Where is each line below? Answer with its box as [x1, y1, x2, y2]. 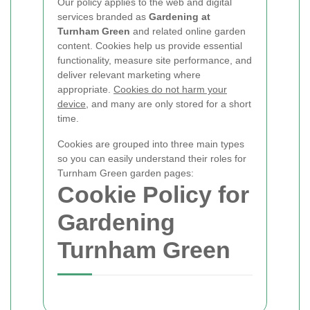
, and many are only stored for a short [86, 98, 251, 109]
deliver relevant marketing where [57, 69, 201, 80]
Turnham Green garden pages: [57, 167, 194, 179]
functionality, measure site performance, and [57, 55, 252, 66]
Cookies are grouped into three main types [57, 138, 244, 149]
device [57, 98, 86, 109]
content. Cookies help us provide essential [57, 40, 242, 51]
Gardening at [149, 11, 210, 22]
